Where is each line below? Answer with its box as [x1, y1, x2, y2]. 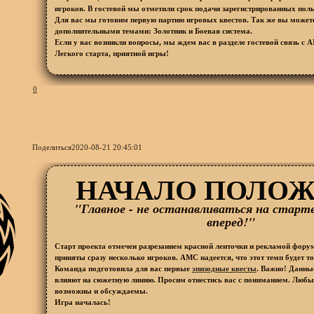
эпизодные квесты [191, 264, 257, 273]
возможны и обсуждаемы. [54, 286, 148, 295]
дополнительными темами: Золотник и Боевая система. [54, 26, 252, 35]
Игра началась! [54, 297, 111, 306]
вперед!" [206, 212, 255, 231]
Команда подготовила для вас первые [54, 264, 192, 273]
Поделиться [32, 143, 72, 151]
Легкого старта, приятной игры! [54, 48, 169, 57]
